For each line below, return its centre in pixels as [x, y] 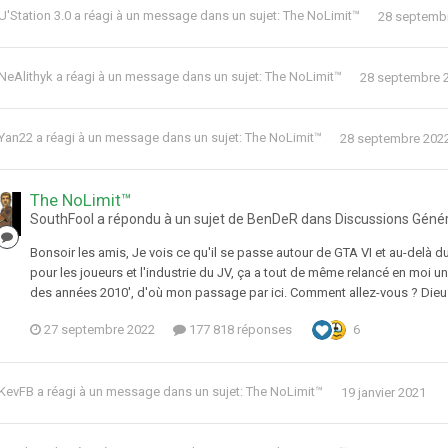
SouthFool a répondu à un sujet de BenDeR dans [182, 219]
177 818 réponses [239, 330]
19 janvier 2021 [383, 392]
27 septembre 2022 [99, 330]
